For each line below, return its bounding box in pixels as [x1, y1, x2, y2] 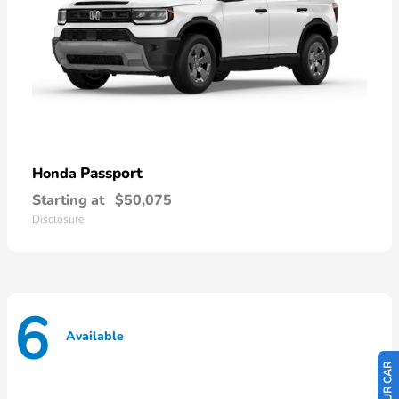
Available [66, 327, 124, 345]
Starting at [32, 191, 104, 211]
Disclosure [32, 212, 84, 227]
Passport [80, 163, 142, 184]
